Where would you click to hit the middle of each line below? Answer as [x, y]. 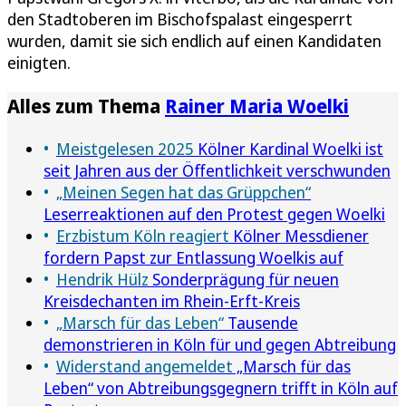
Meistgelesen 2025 [125, 148]
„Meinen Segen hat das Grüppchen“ [184, 192]
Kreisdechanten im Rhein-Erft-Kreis [172, 300]
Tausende [261, 322]
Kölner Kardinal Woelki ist [289, 148]
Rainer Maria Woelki [257, 105]
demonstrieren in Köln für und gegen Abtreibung [220, 344]
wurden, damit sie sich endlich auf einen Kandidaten [194, 40]
